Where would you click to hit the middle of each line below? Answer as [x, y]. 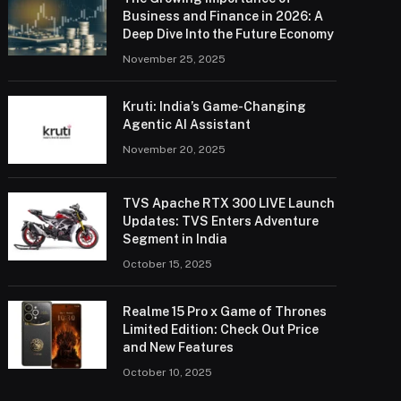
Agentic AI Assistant [187, 124]
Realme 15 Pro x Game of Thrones [225, 311]
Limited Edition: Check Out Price [221, 329]
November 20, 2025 [175, 149]
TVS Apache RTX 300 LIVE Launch [229, 203]
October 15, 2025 [168, 264]
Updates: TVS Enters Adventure [221, 221]
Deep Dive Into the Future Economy [229, 34]
